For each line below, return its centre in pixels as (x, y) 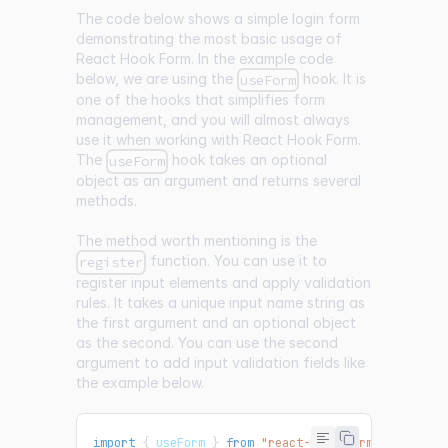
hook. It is (333, 79)
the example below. (140, 382)
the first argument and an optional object (216, 322)
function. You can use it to (237, 261)
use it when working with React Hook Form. (218, 140)
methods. (106, 201)
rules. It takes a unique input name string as (220, 302)
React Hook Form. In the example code (204, 59)
